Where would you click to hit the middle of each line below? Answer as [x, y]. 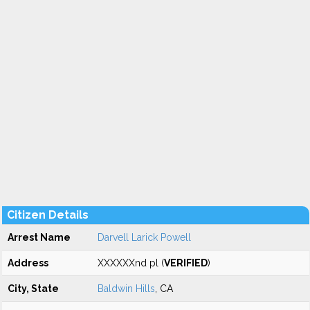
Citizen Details [48, 215]
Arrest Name [39, 237]
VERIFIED [186, 263]
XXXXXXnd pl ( [131, 263]
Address [28, 263]
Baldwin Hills [126, 289]
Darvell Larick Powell [144, 237]
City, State [33, 289]
